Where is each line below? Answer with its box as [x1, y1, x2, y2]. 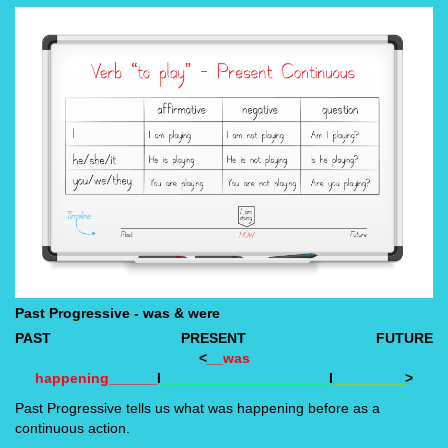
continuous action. [15, 420, 130, 437]
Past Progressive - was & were [15, 305, 220, 322]
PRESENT [181, 330, 246, 347]
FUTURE [376, 330, 433, 347]
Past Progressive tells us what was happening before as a [15, 400, 380, 417]
